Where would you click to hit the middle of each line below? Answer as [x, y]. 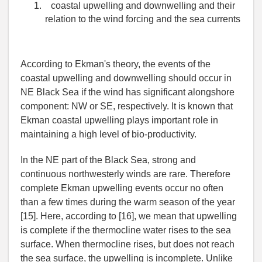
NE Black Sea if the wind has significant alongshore [127, 92]
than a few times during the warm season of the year [128, 202]
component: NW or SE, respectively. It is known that [127, 106]
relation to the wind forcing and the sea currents [143, 19]
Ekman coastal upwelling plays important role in [119, 120]
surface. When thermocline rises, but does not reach [127, 244]
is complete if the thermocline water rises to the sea [126, 230]
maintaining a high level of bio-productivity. [108, 135]
